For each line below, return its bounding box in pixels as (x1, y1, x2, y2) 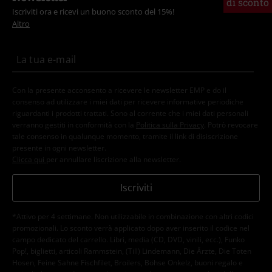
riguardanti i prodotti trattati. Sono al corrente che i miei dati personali (12, 107, 248, 118)
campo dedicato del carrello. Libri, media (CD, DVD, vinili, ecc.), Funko (12, 234, 245, 245)
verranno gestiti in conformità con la (12, 119, 136, 130)
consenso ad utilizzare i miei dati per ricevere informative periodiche (12, 96, 243, 107)
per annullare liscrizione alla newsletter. (46, 154, 181, 165)
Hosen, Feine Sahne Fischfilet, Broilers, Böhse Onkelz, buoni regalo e (12, 257, 243, 268)
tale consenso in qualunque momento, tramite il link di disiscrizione (12, 131, 238, 141)
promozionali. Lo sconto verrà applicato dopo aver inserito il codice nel (12, 222, 250, 233)
